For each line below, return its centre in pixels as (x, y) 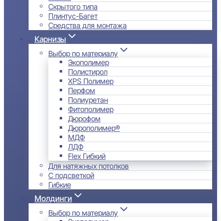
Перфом (82, 90)
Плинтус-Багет (73, 16)
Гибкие (60, 184)
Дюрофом (84, 118)
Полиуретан (88, 99)
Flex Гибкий (87, 156)
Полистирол (88, 71)
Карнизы (50, 39)
